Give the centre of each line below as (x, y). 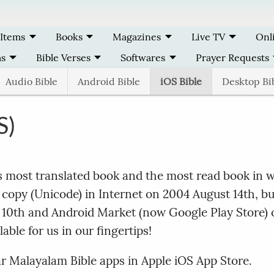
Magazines (137, 37)
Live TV (208, 37)
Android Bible (109, 81)
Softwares (143, 57)
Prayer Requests (232, 57)
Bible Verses (63, 57)
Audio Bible (31, 81)
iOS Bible (181, 81)
